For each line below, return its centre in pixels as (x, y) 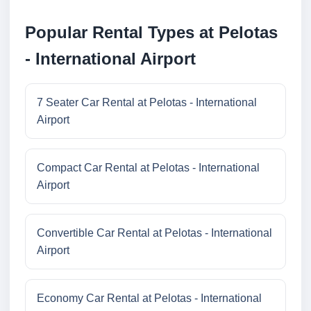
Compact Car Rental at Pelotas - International (148, 168)
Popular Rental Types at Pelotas (151, 33)
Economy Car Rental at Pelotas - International (149, 299)
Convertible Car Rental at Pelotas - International (154, 233)
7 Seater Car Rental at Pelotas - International (147, 103)
